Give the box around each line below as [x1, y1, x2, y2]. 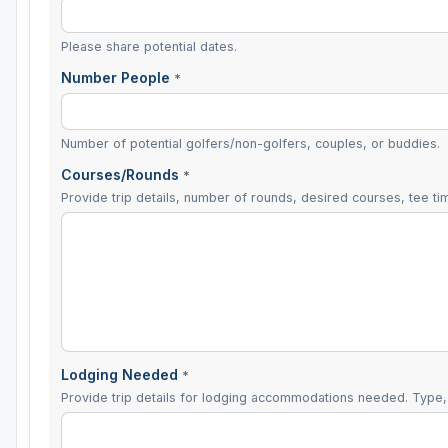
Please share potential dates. [61, 38, 237, 54]
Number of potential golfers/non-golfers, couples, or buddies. [61, 136, 440, 152]
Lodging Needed [61, 366, 182, 384]
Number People [61, 68, 174, 86]
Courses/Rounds [61, 166, 183, 184]
